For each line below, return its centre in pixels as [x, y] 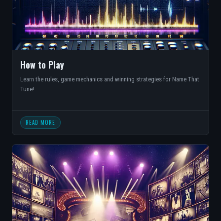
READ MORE [40, 122]
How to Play [42, 65]
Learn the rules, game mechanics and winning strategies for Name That [110, 79]
